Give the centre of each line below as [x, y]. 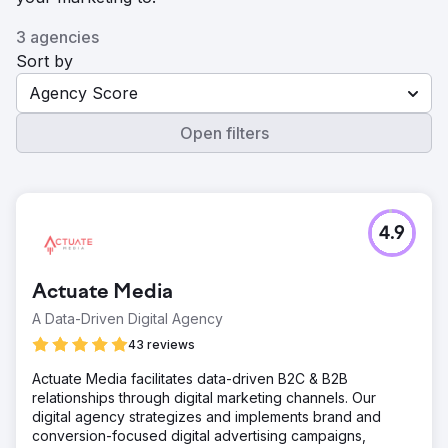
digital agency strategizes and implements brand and [206, 416]
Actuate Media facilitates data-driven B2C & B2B [190, 378]
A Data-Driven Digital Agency [127, 318]
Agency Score [83, 93]
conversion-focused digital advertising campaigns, [199, 435]
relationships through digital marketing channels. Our [204, 397]
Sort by [44, 61]
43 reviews [161, 344]
